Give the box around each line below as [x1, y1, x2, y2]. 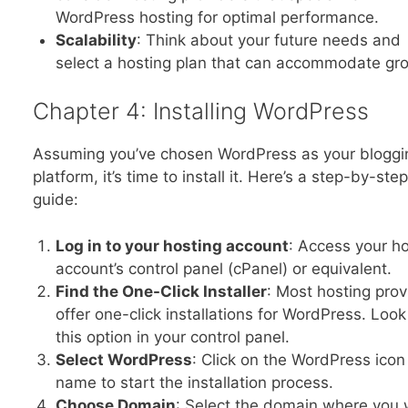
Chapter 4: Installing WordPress [32, 97, 369, 126]
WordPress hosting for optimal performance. [56, 7, 379, 26]
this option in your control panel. [56, 327, 290, 346]
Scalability [56, 30, 137, 49]
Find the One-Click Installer [56, 281, 267, 301]
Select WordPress [56, 350, 192, 369]
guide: [32, 190, 78, 209]
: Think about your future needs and [137, 30, 401, 49]
